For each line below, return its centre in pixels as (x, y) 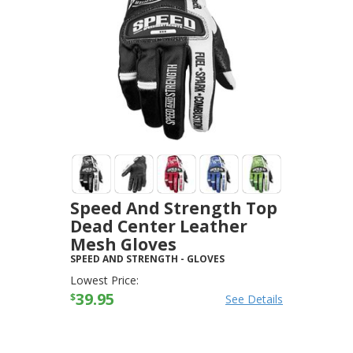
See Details (254, 299)
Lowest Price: (104, 280)
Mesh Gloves (123, 244)
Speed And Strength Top (174, 208)
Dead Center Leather (159, 226)
